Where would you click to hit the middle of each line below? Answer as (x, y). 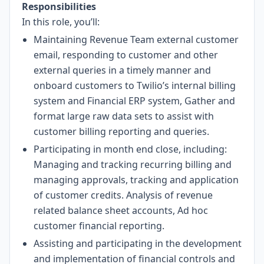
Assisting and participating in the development (138, 243)
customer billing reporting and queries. (121, 131)
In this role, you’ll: (61, 22)
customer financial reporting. (99, 226)
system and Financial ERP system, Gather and (134, 101)
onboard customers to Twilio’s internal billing (135, 85)
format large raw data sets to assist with (124, 116)
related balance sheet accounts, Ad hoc (121, 210)
